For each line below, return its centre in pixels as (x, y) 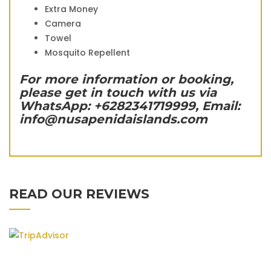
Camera (63, 24)
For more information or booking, (126, 80)
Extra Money (71, 9)
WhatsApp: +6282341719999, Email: (130, 106)
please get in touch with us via (118, 93)
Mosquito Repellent (87, 53)
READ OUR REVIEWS (79, 194)
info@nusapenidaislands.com (113, 119)
